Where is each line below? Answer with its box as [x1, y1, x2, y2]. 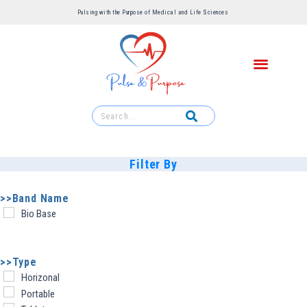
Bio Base [21, 208, 56, 221]
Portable [21, 287, 55, 300]
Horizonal [21, 271, 60, 284]
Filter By [130, 157, 177, 172]
